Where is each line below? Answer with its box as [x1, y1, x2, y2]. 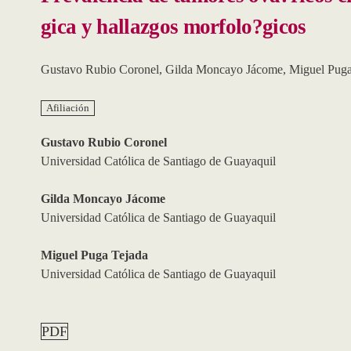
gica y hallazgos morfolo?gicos [41, 15, 306, 39]
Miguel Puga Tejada [41, 248, 148, 262]
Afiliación [46, 101, 89, 114]
